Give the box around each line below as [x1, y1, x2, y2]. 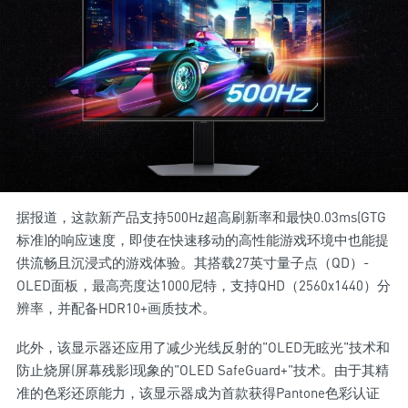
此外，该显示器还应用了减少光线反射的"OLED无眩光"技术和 [16, 339, 390, 356]
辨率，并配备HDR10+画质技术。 [16, 300, 216, 317]
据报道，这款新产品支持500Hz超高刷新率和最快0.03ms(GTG [16, 209, 386, 226]
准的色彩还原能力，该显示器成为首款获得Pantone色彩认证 [16, 384, 380, 402]
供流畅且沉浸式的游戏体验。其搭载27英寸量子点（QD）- [16, 254, 369, 271]
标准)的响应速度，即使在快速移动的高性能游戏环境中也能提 [16, 231, 389, 249]
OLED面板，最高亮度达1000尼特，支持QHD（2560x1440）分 [16, 277, 391, 294]
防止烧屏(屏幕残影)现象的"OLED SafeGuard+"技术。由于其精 [16, 362, 389, 379]
